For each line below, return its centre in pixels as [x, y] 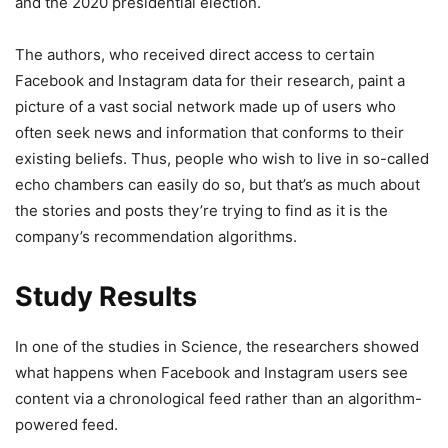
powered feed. [66, 424]
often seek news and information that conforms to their [209, 132]
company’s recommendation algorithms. [156, 236]
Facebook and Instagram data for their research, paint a [210, 80]
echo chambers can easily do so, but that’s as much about [217, 184]
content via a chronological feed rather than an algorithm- [218, 398]
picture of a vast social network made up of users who [205, 106]
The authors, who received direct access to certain [195, 54]
